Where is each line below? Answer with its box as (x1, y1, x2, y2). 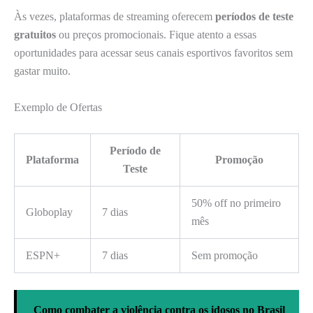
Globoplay (26, 205, 73, 218)
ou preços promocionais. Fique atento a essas (56, 29, 256, 41)
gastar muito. (14, 65, 71, 78)
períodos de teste (215, 10, 293, 23)
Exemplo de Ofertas (14, 101, 102, 113)
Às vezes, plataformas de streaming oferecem (14, 10, 215, 23)
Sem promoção (191, 249, 258, 261)
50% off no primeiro (191, 196, 281, 209)
